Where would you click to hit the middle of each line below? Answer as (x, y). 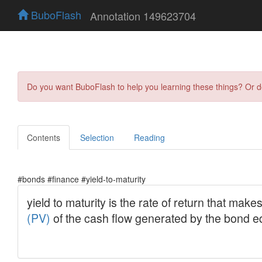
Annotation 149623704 (143, 15)
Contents (44, 137)
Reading (149, 137)
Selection (97, 137)
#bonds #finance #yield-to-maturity (82, 179)
